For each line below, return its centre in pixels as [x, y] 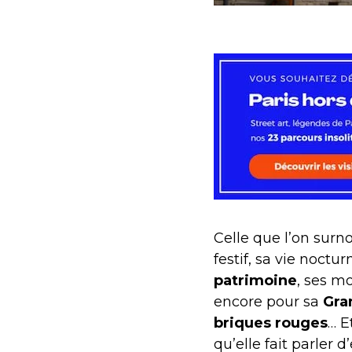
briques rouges [271, 323]
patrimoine [255, 280]
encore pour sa [266, 301]
